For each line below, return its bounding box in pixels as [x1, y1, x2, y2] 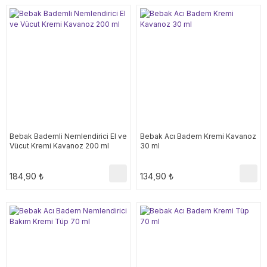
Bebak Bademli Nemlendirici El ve [10, 132, 127, 141]
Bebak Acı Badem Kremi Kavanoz [140, 132, 256, 141]
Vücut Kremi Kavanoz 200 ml [10, 141, 109, 150]
